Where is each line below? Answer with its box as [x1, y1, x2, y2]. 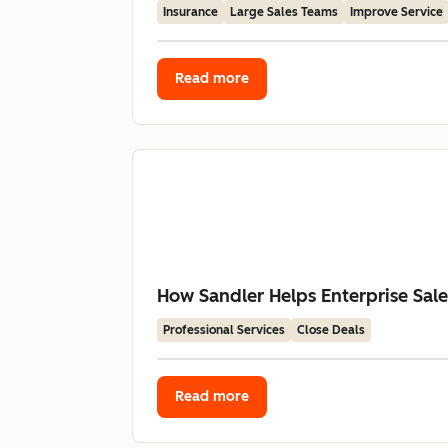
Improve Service [350, 5, 443, 19]
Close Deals [297, 323, 365, 337]
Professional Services [163, 323, 285, 337]
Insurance [163, 5, 218, 19]
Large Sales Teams [230, 5, 338, 19]
